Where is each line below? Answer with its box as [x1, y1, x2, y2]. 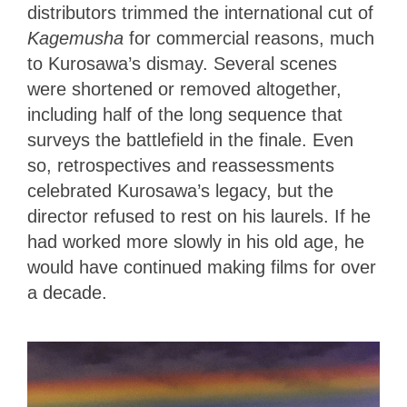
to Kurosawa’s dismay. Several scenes [27, 53, 337, 74]
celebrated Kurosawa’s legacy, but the [27, 180, 333, 201]
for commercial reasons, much [129, 27, 374, 48]
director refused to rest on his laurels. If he [27, 205, 371, 226]
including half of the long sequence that [27, 104, 342, 124]
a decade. [27, 282, 113, 303]
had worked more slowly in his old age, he [27, 231, 364, 252]
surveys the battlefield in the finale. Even [27, 129, 353, 150]
